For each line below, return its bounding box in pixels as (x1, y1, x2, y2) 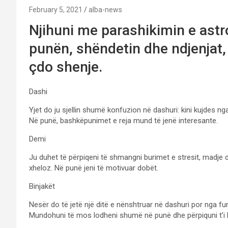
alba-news (89, 6, 122, 14)
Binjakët (29, 182, 55, 191)
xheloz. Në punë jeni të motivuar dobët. (29, 163, 158, 173)
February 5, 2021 (29, 6, 82, 14)
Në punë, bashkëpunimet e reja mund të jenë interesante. (29, 116, 218, 126)
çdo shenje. (29, 59, 102, 76)
